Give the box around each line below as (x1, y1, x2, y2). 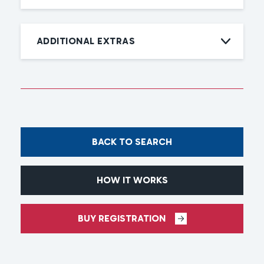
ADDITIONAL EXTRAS (37, 35, 136, 47)
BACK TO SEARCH (92, 136, 172, 147)
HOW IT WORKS (96, 174, 168, 186)
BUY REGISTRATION (77, 213, 166, 224)
